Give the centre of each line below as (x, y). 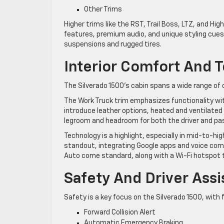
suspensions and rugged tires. (113, 44)
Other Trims (103, 9)
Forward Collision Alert (120, 212)
